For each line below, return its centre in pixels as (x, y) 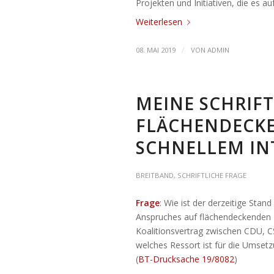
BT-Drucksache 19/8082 (186, 259)
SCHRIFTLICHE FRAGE (212, 175)
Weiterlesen (159, 21)
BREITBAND (155, 175)
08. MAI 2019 (156, 50)
